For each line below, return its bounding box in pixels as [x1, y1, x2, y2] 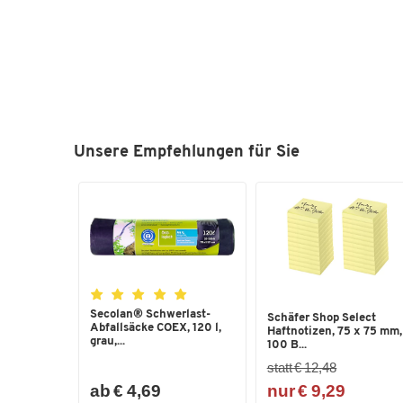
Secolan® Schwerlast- [90, 309, 210, 321]
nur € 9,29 [266, 381, 345, 401]
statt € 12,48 [266, 360, 337, 376]
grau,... [90, 336, 125, 348]
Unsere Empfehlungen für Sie [74, 144, 300, 162]
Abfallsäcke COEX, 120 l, [90, 322, 221, 335]
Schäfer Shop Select [266, 311, 376, 324]
